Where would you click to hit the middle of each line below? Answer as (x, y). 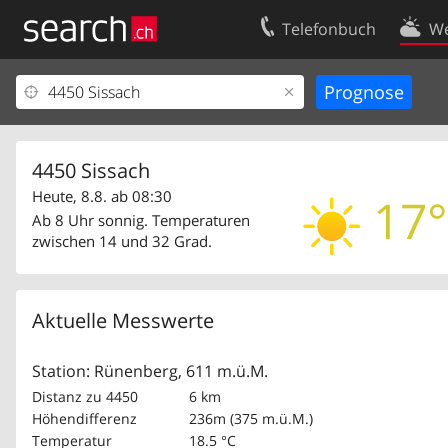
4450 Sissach (91, 171)
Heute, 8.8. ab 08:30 (102, 196)
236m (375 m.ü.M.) (251, 418)
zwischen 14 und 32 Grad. (122, 241)
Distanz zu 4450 (85, 396)
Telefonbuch (329, 29)
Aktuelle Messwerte (123, 320)
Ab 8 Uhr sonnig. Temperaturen (141, 220)
